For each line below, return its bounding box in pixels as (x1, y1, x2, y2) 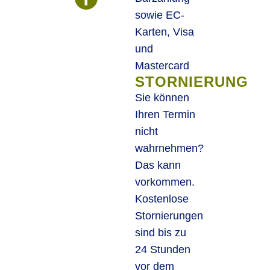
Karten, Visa (134, 25, 194, 38)
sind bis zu (134, 226, 186, 239)
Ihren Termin (134, 108, 195, 121)
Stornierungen (134, 209, 203, 222)
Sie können (134, 91, 189, 104)
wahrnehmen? (134, 142, 204, 154)
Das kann (134, 159, 181, 171)
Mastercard (134, 59, 189, 72)
